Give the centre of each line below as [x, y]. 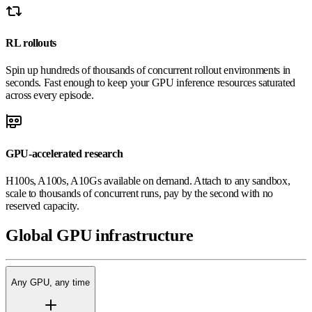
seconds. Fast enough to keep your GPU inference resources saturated [150, 83]
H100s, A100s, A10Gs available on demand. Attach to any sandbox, [148, 180]
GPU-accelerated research [64, 153]
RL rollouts [31, 43]
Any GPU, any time [50, 283]
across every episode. [50, 95]
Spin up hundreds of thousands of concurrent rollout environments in [148, 70]
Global [31, 235]
